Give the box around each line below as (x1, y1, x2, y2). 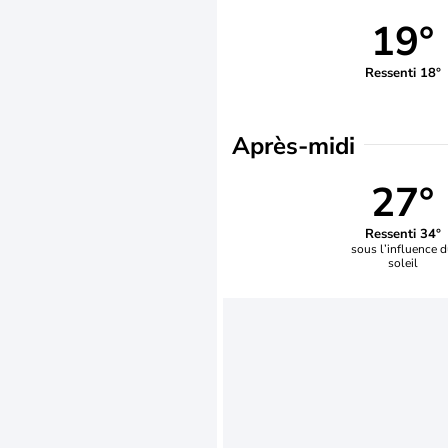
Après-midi (232, 130, 355, 162)
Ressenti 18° (364, 63, 441, 82)
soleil (387, 254, 418, 271)
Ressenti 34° (364, 224, 441, 243)
